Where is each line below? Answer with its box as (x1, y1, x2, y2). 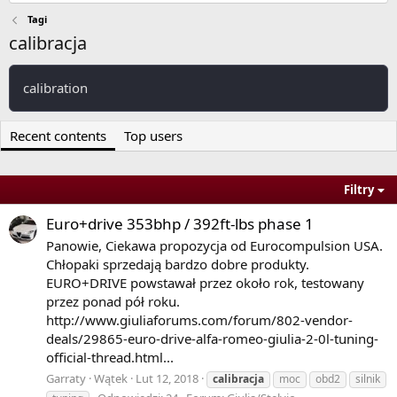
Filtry (344, 182, 375, 198)
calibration (23, 79, 88, 97)
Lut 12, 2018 (136, 370, 198, 387)
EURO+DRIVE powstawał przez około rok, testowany (46, 274, 364, 292)
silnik (355, 371, 380, 387)
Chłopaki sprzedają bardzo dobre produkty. (46, 255, 309, 274)
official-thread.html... (46, 348, 174, 367)
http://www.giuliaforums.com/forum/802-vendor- (46, 311, 353, 330)
